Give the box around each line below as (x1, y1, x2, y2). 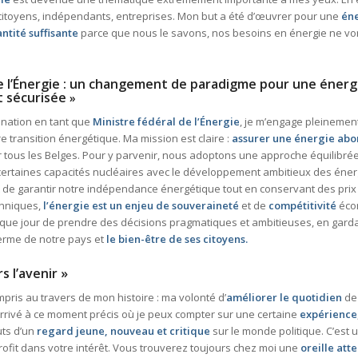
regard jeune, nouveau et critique (34, 324, 213, 339)
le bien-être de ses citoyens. (106, 232, 248, 247)
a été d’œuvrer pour (220, 9, 317, 24)
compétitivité (268, 198, 336, 213)
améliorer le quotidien (226, 290, 342, 305)
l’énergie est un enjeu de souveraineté (43, 198, 239, 213)
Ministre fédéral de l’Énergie (93, 114, 240, 129)
